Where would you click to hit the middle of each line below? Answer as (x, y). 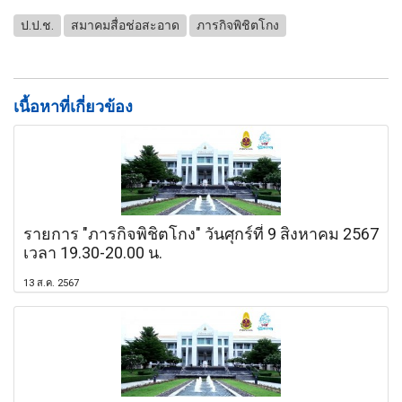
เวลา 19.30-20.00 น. (93, 252)
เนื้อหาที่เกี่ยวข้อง (73, 106)
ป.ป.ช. (37, 26)
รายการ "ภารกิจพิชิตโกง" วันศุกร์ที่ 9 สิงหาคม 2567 (201, 233)
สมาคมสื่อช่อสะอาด (125, 26)
